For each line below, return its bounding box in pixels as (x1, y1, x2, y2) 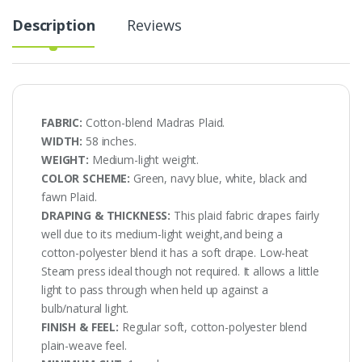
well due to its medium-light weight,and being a (41, 225, 283, 242)
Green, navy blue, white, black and (133, 170, 308, 186)
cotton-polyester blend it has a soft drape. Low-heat (41, 244, 309, 260)
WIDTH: (41, 133, 83, 149)
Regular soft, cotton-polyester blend (119, 318, 307, 335)
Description (12, 15, 95, 35)
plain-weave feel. (41, 337, 127, 353)
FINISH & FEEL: (41, 318, 120, 335)
